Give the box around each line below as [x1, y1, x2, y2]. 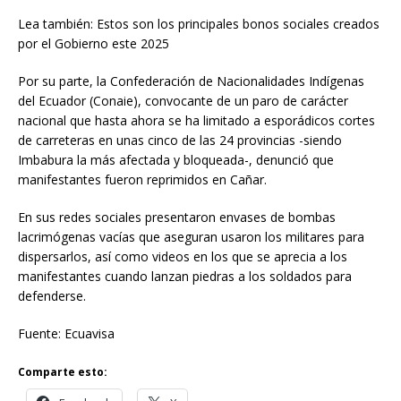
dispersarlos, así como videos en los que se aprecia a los [18, 247, 347, 265]
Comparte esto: [18, 363, 107, 380]
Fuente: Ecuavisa [18, 324, 115, 342]
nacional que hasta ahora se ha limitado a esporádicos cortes [18, 111, 375, 129]
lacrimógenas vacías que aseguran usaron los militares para [18, 227, 364, 245]
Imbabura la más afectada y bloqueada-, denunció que [18, 150, 334, 168]
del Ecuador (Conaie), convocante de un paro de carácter [18, 91, 348, 109]
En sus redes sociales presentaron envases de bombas [18, 208, 336, 226]
